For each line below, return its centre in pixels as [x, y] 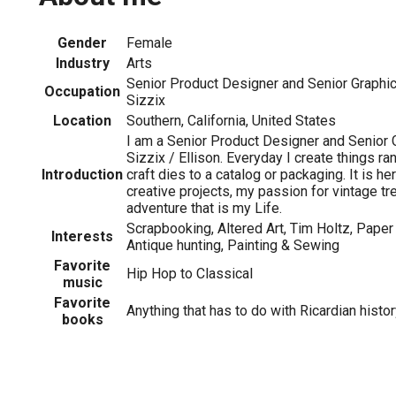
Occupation [82, 91]
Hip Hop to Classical [190, 273]
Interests [82, 236]
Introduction [82, 174]
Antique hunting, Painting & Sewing [233, 245]
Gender [82, 42]
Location [82, 120]
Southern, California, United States [231, 120]
